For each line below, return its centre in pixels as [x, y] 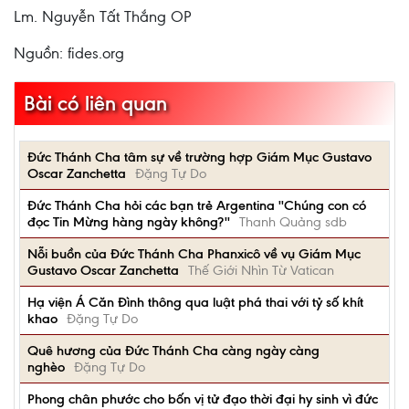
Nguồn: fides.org [69, 53]
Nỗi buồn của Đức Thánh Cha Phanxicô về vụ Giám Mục [194, 254]
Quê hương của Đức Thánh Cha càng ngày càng [173, 351]
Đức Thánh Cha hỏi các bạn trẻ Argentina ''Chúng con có [197, 205]
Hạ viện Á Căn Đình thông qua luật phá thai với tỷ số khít [195, 302]
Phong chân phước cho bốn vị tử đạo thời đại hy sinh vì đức [203, 399]
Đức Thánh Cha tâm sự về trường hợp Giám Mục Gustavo [199, 157]
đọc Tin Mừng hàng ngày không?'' [129, 222]
